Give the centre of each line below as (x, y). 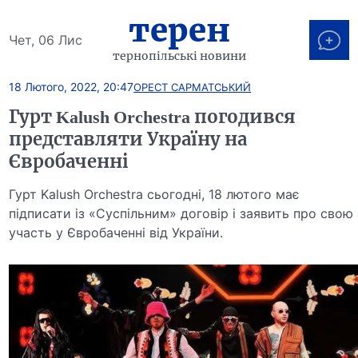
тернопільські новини (179, 56)
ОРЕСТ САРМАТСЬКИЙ (193, 87)
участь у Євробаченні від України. (116, 233)
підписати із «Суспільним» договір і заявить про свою (181, 213)
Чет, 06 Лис (46, 40)
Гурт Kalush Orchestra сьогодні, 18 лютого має (155, 194)
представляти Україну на (128, 139)
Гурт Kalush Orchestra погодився (153, 117)
